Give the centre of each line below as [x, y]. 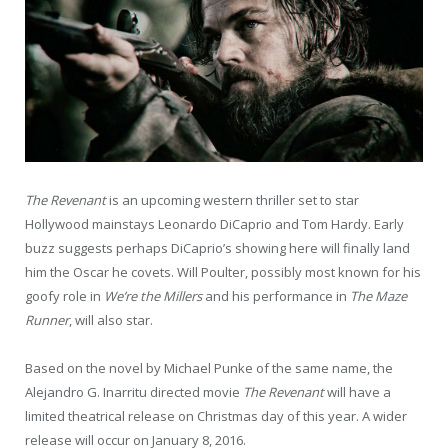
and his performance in [277, 296]
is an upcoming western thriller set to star [234, 200]
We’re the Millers [154, 296]
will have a [359, 392]
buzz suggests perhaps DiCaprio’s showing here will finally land [217, 248]
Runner [47, 320]
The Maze [378, 296]
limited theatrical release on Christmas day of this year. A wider [216, 416]
